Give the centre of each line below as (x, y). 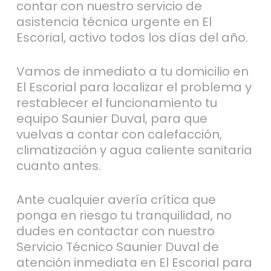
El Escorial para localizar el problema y (134, 87)
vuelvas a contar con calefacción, (119, 135)
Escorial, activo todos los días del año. (132, 38)
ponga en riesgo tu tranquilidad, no (124, 216)
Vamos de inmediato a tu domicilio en (132, 72)
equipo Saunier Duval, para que (112, 119)
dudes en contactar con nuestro (115, 231)
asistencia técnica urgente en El (114, 22)
